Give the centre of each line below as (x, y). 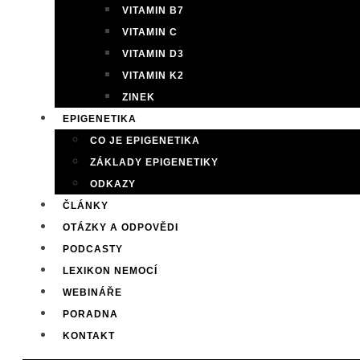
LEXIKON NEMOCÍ (110, 271)
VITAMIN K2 (153, 76)
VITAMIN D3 (153, 54)
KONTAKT (89, 336)
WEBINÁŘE (92, 292)
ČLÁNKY (86, 206)
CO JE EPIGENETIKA (145, 141)
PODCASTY (93, 249)
